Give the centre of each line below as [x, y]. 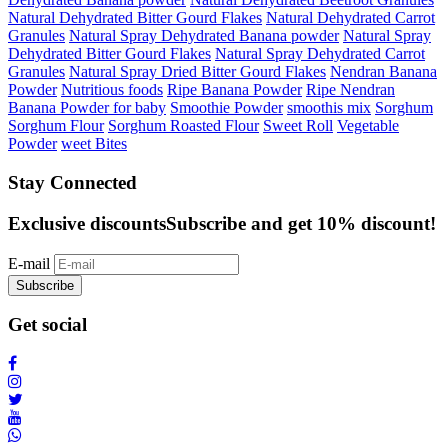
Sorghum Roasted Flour [183, 126]
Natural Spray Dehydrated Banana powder [204, 36]
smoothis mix [329, 108]
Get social [47, 325]
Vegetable [368, 126]
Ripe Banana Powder [234, 90]
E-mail [29, 263]
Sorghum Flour [56, 126]
